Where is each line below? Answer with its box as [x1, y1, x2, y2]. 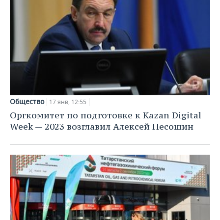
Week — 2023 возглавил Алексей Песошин [10, 120, 193, 132]
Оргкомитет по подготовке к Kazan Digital [10, 109, 201, 121]
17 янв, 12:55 [49, 97, 86, 106]
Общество [10, 96, 44, 106]
